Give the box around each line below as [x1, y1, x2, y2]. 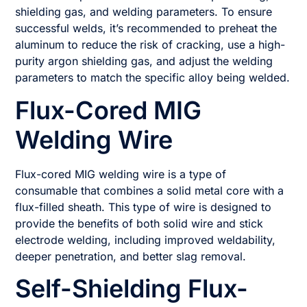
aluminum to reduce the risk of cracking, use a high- [15, 38, 286, 52]
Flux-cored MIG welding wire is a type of [15, 167, 227, 181]
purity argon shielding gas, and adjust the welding [15, 54, 273, 69]
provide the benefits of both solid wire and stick [15, 216, 264, 230]
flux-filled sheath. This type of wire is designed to [15, 199, 272, 214]
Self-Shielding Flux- [15, 273, 249, 304]
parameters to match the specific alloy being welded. [15, 71, 291, 85]
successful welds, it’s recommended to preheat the [15, 21, 278, 36]
